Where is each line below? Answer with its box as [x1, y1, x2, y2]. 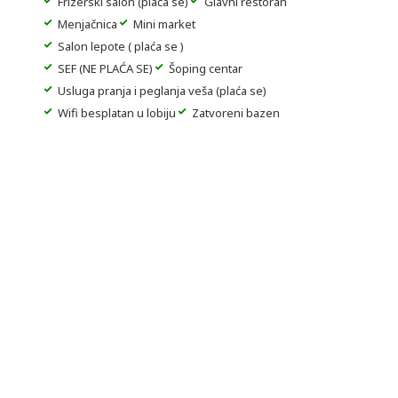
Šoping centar [169, 60, 243, 76]
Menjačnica [58, 16, 117, 32]
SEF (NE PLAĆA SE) [58, 60, 153, 76]
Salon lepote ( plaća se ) [58, 38, 184, 54]
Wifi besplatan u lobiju [58, 105, 176, 121]
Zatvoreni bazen [192, 105, 280, 121]
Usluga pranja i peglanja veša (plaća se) [58, 83, 267, 99]
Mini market [133, 16, 195, 32]
